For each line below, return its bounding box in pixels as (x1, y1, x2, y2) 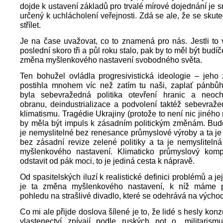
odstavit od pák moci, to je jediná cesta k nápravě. (20, 156, 195, 165)
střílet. (20, 20, 41, 29)
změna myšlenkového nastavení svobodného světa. (20, 55, 202, 64)
